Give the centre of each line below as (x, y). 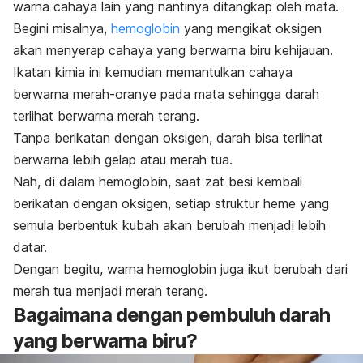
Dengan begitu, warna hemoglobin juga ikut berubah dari (180, 269)
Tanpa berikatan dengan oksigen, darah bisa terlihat (168, 138)
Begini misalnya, (62, 29)
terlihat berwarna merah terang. (106, 116)
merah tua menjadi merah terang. (112, 291)
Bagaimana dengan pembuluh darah (172, 315)
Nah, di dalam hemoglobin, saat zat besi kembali (158, 182)
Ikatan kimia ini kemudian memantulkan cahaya (153, 73)
